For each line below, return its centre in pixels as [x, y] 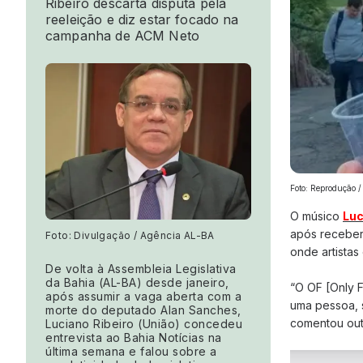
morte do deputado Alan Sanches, [143, 310]
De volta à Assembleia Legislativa [141, 269]
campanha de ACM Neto [122, 36]
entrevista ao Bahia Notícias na [134, 338]
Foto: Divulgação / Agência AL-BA [130, 236]
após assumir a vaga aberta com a [143, 297]
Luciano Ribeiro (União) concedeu [144, 324]
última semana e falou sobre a [131, 352]
